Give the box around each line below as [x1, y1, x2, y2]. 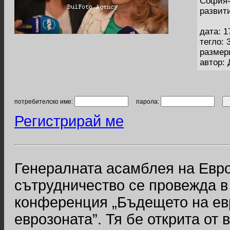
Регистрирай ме [14, 113, 124, 129]
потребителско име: [14, 98, 74, 105]
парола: [128, 98, 161, 105]
